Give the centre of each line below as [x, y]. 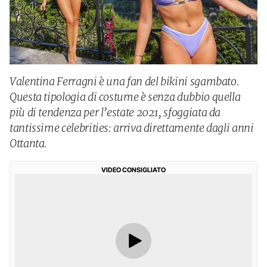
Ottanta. [29, 143]
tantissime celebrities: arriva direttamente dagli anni [132, 128]
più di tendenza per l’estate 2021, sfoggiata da [115, 112]
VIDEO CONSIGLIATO [133, 170]
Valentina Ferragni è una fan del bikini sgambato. [125, 81]
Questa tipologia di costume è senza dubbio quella [125, 97]
